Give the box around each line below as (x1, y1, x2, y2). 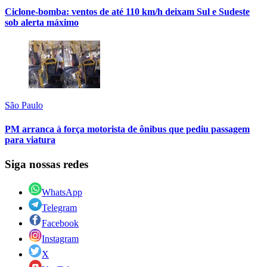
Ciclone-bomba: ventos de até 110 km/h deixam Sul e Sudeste (5, 7, 250, 17)
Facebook (42, 218, 79, 228)
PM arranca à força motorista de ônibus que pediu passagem (5, 123, 250, 134)
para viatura (5, 134, 55, 145)
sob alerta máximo (5, 17, 79, 28)
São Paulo (5, 100, 43, 111)
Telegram (42, 202, 77, 213)
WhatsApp (42, 187, 82, 197)
